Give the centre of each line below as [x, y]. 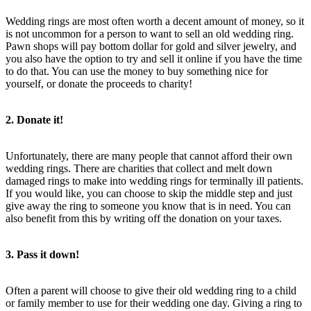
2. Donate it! [34, 119]
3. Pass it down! [42, 254]
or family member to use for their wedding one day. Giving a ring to [154, 303]
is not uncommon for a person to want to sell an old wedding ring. [150, 33]
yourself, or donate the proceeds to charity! [99, 83]
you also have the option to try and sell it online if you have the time [154, 58]
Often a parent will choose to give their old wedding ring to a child [151, 290]
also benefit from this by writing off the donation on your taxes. [144, 218]
